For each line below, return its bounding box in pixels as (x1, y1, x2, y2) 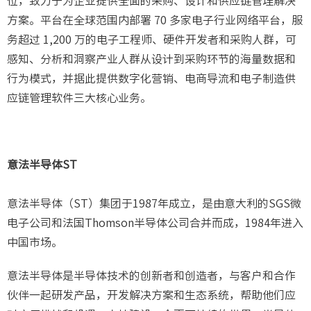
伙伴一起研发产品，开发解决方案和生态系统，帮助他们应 (7, 289, 296, 301)
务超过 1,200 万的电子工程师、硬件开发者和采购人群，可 (7, 34, 296, 46)
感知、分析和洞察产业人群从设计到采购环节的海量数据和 (7, 53, 296, 65)
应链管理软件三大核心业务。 (7, 92, 151, 104)
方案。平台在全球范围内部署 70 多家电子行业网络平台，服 (7, 15, 303, 26)
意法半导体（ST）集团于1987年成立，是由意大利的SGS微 (7, 198, 301, 210)
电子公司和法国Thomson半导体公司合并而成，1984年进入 (7, 217, 303, 229)
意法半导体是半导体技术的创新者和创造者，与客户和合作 (7, 270, 296, 282)
